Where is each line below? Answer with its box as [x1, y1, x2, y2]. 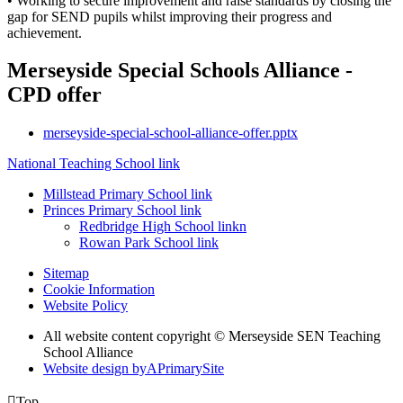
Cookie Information [43, 282, 155, 298]
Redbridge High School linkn [79, 219, 246, 235]
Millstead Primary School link [43, 186, 212, 202]
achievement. [7, 24, 82, 40]
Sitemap [43, 265, 89, 282]
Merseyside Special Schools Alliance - [7, 58, 353, 83]
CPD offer [7, 83, 102, 107]
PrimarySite [157, 361, 224, 377]
